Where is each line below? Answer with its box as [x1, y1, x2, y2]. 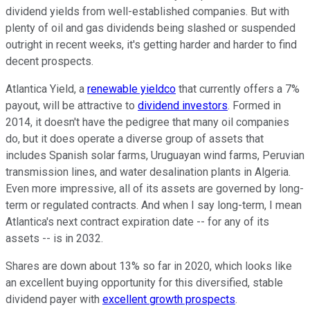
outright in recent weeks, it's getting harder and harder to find [6, 37, 297, 51]
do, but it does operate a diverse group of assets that [6, 131, 264, 145]
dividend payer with [6, 292, 102, 306]
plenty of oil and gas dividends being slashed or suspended [6, 21, 295, 35]
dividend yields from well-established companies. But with [6, 4, 289, 18]
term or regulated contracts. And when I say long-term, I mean [6, 198, 302, 212]
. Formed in [228, 98, 281, 112]
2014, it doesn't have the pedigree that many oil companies [6, 115, 289, 129]
